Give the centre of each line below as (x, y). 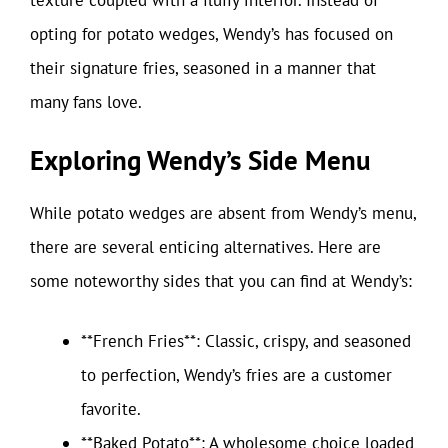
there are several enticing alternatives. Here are (205, 247)
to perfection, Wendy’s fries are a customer (236, 374)
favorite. (111, 408)
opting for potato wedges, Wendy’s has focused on (211, 33)
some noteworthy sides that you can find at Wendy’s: (221, 281)
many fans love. (86, 101)
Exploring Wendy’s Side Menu (200, 160)
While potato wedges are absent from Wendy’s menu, (223, 213)
